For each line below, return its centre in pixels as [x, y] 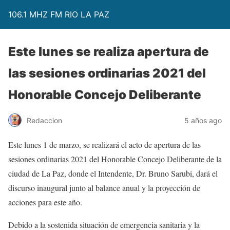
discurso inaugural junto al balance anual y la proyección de [104, 188]
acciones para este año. [45, 202]
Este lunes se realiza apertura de [109, 52]
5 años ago [203, 120]
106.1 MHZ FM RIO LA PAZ [59, 14]
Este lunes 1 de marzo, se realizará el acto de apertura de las [104, 145]
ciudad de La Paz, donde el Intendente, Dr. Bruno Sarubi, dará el [113, 173]
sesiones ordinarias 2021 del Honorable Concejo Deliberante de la [115, 159]
